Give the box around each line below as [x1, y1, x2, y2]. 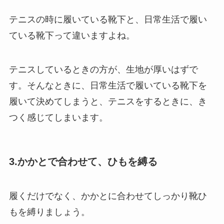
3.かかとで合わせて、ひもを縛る [8, 155, 157, 167]
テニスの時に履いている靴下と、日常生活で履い [8, 14, 207, 24]
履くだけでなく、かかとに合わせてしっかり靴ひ [8, 191, 207, 201]
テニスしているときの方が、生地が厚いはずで [8, 64, 198, 74]
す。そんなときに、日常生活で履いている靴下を [8, 80, 207, 90]
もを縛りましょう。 [8, 207, 90, 217]
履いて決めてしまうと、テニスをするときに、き [8, 96, 207, 106]
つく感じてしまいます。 [8, 112, 108, 122]
